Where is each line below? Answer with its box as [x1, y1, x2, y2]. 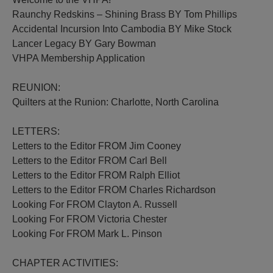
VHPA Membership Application [12, 53, 146, 63]
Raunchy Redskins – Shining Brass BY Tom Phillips [12, 9, 238, 19]
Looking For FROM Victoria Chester [12, 214, 168, 224]
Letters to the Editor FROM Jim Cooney [12, 141, 182, 151]
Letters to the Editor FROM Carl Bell [12, 155, 168, 166]
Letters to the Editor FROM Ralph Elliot [12, 170, 180, 180]
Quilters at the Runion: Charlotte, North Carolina [12, 97, 219, 107]
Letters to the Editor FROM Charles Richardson [12, 185, 216, 195]
